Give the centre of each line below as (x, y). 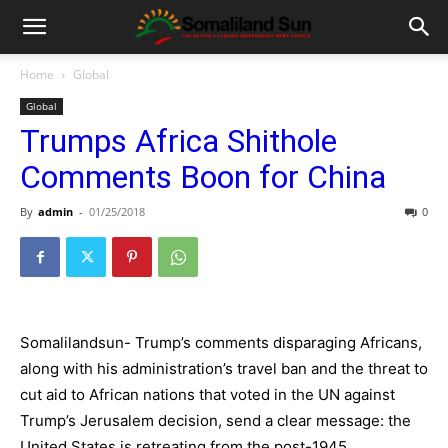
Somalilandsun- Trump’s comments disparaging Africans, (221, 342)
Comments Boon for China (203, 177)
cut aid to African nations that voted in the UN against (207, 394)
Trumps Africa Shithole (178, 141)
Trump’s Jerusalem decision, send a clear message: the (215, 420)
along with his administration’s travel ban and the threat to (224, 368)
